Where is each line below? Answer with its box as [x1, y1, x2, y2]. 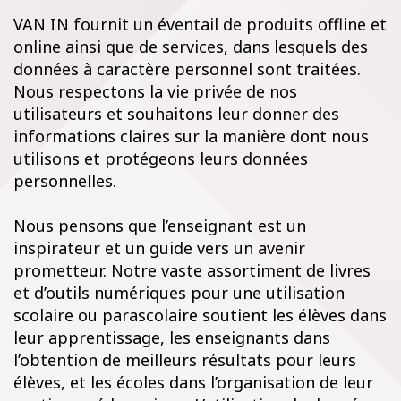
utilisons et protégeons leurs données [13, 148, 308, 169]
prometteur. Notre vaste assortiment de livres [13, 260, 371, 281]
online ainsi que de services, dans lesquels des [13, 36, 368, 57]
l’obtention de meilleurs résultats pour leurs [13, 349, 356, 371]
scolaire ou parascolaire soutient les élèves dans [13, 304, 387, 326]
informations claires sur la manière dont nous [13, 125, 369, 147]
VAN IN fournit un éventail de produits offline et [13, 13, 387, 35]
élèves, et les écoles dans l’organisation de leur [13, 371, 373, 393]
